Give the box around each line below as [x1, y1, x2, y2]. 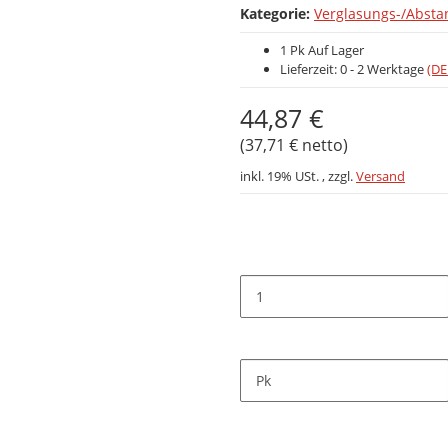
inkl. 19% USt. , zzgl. [240, 167, 356, 185]
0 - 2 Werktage [340, 60, 427, 78]
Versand [356, 167, 405, 185]
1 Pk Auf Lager [280, 41, 364, 59]
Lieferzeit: [280, 60, 340, 78]
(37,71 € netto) [240, 134, 348, 156]
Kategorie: [240, 4, 314, 23]
